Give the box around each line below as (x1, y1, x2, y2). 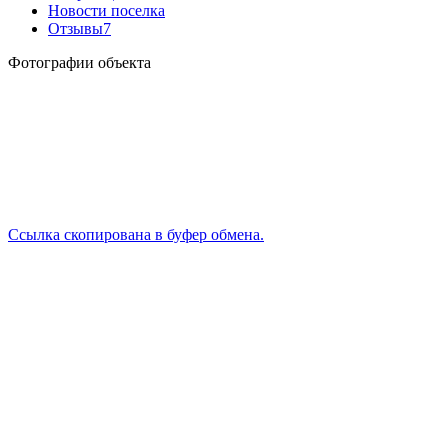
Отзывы (48, 19, 103, 37)
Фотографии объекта (8, 53, 151, 71)
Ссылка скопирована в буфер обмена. (8, 225, 264, 243)
